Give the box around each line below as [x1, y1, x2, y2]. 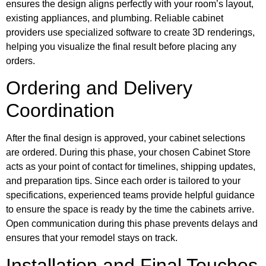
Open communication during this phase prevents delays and [6, 218, 258, 229]
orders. [6, 55, 35, 66]
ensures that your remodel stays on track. [6, 233, 178, 243]
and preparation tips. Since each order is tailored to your [6, 176, 240, 186]
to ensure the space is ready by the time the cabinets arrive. [6, 204, 254, 215]
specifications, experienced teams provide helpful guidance [6, 190, 255, 201]
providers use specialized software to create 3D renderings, [6, 27, 255, 37]
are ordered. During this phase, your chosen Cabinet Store [6, 147, 251, 158]
